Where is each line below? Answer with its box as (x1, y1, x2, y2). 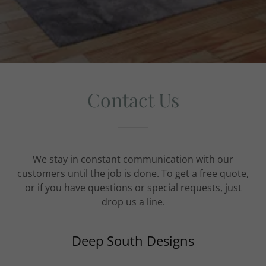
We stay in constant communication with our (33, 153, 233, 166)
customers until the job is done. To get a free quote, (17, 167, 249, 180)
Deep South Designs (72, 232, 194, 249)
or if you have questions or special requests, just (24, 181, 242, 194)
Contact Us (87, 87, 179, 112)
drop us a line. (101, 195, 165, 208)
